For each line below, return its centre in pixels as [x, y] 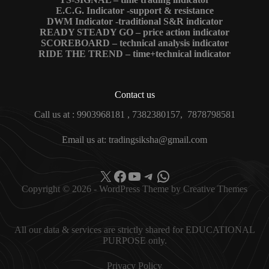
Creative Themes [215, 189]
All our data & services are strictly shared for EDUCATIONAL [134, 230]
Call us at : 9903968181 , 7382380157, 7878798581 [134, 114]
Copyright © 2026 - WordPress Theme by [102, 189]
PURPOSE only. [134, 240]
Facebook [141, 176]
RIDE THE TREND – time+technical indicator [134, 54]
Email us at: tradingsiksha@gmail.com [134, 140]
